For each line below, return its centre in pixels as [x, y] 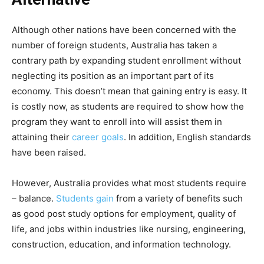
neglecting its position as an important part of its [113, 75]
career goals [98, 137]
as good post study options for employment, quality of [124, 213]
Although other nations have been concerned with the [124, 29]
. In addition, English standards [187, 137]
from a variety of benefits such [178, 198]
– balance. [34, 198]
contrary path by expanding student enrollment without [126, 60]
